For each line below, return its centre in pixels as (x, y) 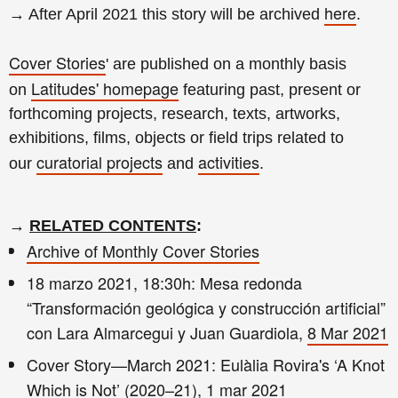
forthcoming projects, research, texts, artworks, (175, 113)
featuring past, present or (270, 89)
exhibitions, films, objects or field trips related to (176, 137)
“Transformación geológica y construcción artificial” (206, 307)
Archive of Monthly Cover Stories (143, 250)
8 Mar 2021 (348, 332)
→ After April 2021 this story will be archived (167, 14)
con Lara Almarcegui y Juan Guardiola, (167, 332)
